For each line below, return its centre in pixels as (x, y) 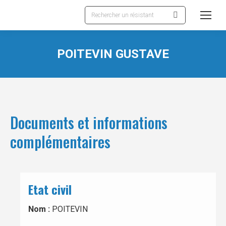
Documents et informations (89, 122)
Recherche (103, 12)
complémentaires (60, 142)
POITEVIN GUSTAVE (113, 54)
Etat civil (50, 189)
